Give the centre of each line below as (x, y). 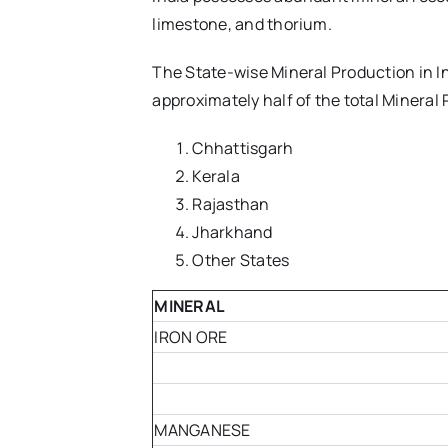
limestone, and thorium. (242, 24)
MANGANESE (202, 430)
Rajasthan (231, 204)
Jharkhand (232, 232)
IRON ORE (191, 337)
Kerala (216, 176)
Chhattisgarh (243, 148)
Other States (241, 260)
